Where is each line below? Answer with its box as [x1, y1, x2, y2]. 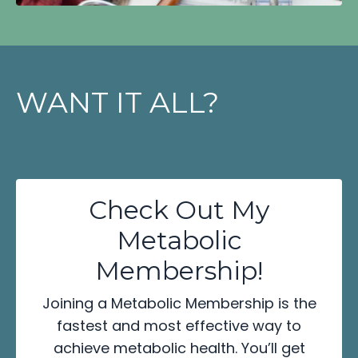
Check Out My [89, 194, 269, 226]
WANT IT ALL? [16, 85, 219, 121]
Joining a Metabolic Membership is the [42, 293, 316, 314]
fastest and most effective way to [57, 316, 301, 336]
